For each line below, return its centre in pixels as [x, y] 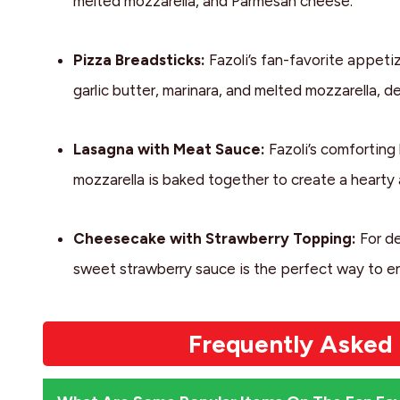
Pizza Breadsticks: [139, 60]
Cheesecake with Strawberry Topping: [214, 239]
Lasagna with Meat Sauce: [171, 150]
